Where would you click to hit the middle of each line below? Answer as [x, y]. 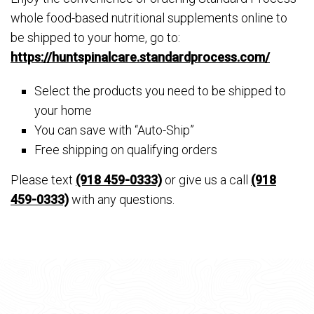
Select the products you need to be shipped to [161, 91]
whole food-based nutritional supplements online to [149, 18]
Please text [43, 180]
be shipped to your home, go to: [95, 37]
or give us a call [206, 180]
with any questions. [122, 200]
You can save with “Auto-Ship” [115, 130]
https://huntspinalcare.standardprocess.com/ [140, 57]
